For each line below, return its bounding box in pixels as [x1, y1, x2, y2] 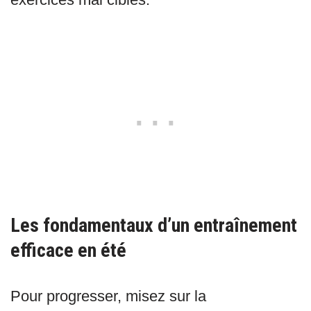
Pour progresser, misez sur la [10, 287, 206, 305]
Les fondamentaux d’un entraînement [10, 214, 297, 237]
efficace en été [10, 239, 126, 262]
